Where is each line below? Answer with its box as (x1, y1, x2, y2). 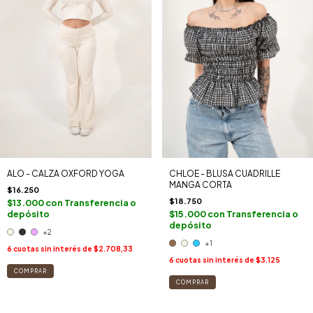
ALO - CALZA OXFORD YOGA (7, 168, 124, 180)
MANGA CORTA (168, 180, 232, 191)
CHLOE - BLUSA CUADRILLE (168, 168, 280, 180)
